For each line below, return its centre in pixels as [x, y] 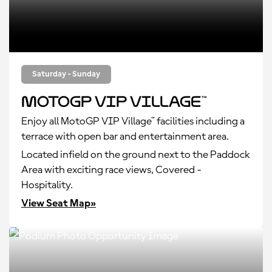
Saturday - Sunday [66, 74]
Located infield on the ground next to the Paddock [136, 155]
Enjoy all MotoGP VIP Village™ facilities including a [133, 121]
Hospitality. [47, 185]
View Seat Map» [59, 203]
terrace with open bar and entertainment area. [125, 137]
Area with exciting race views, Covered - [111, 170]
